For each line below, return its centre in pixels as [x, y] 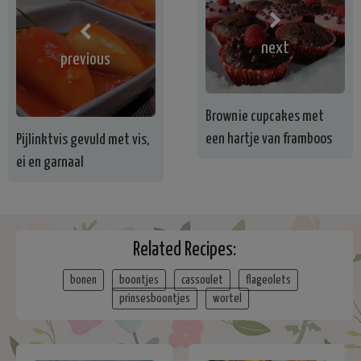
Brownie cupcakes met [265, 117]
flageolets [268, 280]
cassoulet [202, 280]
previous [86, 60]
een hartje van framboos [269, 139]
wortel [227, 299]
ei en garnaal [50, 163]
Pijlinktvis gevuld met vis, [83, 140]
